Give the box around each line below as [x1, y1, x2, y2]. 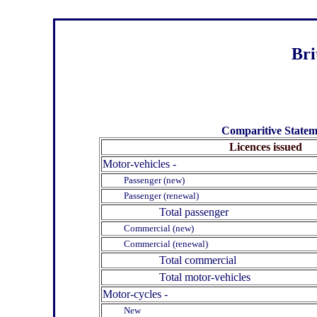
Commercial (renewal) [103, 238, 208, 249]
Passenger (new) [103, 174, 185, 185]
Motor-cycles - [103, 287, 168, 300]
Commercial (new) [103, 222, 194, 234]
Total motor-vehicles [103, 270, 250, 283]
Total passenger [103, 205, 229, 218]
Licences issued [229, 140, 302, 153]
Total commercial [103, 253, 236, 266]
